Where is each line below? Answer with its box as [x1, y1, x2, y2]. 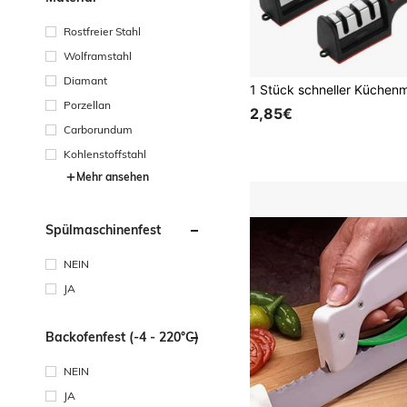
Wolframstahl [64, 49, 132, 63]
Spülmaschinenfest [45, 222, 161, 238]
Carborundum [64, 123, 133, 136]
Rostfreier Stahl [64, 25, 141, 38]
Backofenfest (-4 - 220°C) [45, 329, 199, 345]
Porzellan [64, 98, 111, 112]
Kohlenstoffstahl [64, 147, 146, 161]
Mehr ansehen [76, 170, 149, 184]
